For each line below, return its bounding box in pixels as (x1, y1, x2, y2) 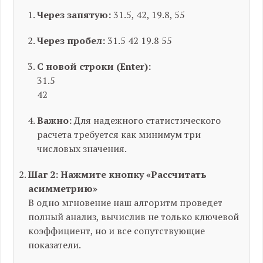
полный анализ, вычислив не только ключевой (28, 210, 240, 223)
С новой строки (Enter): (37, 60, 151, 73)
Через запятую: (37, 8, 112, 21)
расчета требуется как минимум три (37, 128, 201, 141)
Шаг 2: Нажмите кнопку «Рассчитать (28, 168, 207, 181)
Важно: (37, 114, 72, 127)
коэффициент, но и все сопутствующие (28, 224, 205, 237)
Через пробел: (37, 34, 106, 47)
